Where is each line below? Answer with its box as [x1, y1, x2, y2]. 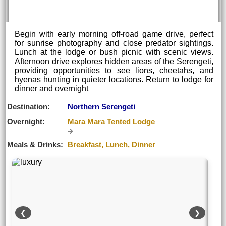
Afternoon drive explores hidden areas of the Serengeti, [15, 56, 213, 66]
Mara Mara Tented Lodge [68, 117, 155, 126]
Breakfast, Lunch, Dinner [68, 140, 156, 149]
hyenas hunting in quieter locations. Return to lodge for [15, 75, 213, 84]
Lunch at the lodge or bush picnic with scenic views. [15, 47, 213, 56]
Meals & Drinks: [7, 140, 64, 149]
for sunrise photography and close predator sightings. [15, 38, 213, 47]
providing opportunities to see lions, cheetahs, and [15, 66, 213, 75]
